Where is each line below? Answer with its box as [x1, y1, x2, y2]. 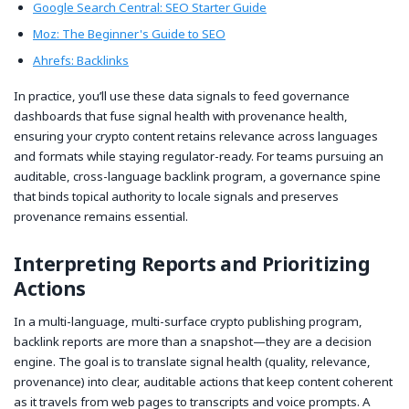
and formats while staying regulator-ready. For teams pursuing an [14, 148, 383, 165]
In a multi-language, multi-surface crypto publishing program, [14, 312, 362, 330]
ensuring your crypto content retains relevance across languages [14, 128, 378, 145]
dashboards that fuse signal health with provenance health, [14, 108, 348, 125]
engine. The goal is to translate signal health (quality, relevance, [14, 352, 371, 370]
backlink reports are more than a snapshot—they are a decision [14, 332, 372, 350]
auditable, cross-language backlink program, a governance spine [14, 168, 381, 185]
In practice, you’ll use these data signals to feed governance [14, 88, 350, 105]
